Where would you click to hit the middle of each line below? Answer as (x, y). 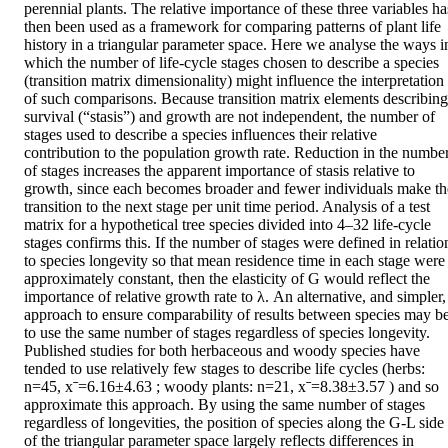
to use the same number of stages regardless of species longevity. (227, 333)
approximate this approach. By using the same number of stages (224, 405)
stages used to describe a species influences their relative (200, 135)
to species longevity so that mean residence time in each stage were (234, 261)
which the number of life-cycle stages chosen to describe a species (231, 63)
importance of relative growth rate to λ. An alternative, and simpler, (235, 297)
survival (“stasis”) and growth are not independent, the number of (229, 117)
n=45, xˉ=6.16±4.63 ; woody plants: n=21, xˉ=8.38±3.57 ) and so (231, 387)
